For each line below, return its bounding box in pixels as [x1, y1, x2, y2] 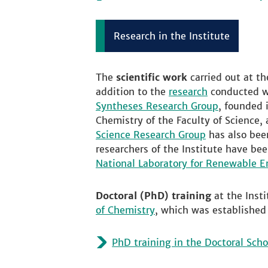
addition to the [96, 86, 169, 98]
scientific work [116, 71, 190, 83]
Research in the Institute [114, 30, 230, 42]
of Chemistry [96, 204, 155, 216]
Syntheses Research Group [96, 100, 218, 112]
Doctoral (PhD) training [96, 190, 214, 202]
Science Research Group [96, 129, 206, 141]
